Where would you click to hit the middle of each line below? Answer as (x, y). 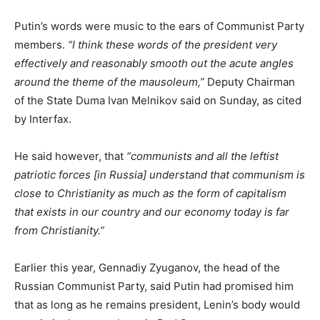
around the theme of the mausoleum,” (109, 81)
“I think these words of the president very (172, 44)
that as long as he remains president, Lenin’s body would (157, 304)
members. (41, 44)
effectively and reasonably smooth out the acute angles (154, 63)
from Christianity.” (59, 230)
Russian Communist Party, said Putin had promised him (154, 286)
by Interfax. (43, 119)
